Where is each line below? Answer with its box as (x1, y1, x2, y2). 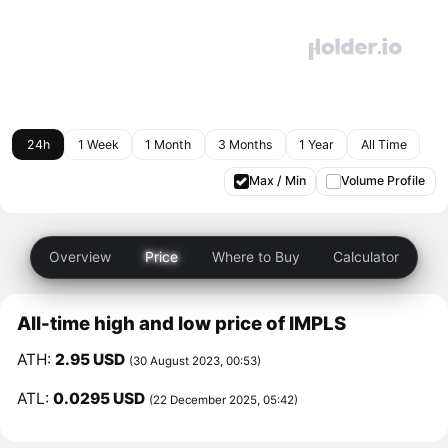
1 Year (298, 136, 334, 152)
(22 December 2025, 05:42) (149, 392, 299, 407)
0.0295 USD (53, 388, 146, 408)
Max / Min (248, 173, 306, 189)
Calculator (332, 248, 399, 266)
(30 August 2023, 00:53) (129, 354, 262, 369)
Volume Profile (341, 173, 426, 189)
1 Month (145, 136, 192, 152)
